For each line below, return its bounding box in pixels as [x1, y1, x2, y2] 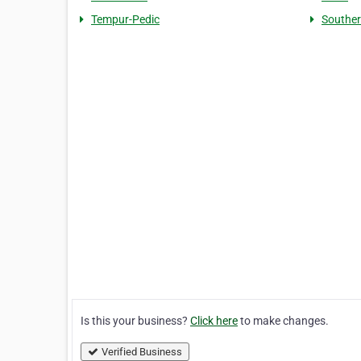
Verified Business [102, 346, 182, 358]
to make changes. [238, 314, 329, 327]
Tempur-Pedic [91, 13, 160, 26]
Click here [190, 314, 238, 327]
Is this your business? [81, 314, 190, 327]
